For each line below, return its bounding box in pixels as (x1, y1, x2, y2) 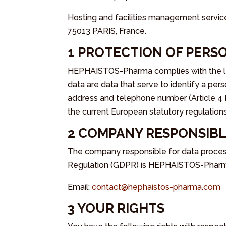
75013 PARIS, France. (68, 26, 147, 36)
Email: (68, 182, 92, 192)
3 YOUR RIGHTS (68, 200, 165, 216)
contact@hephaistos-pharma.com (92, 182, 221, 192)
